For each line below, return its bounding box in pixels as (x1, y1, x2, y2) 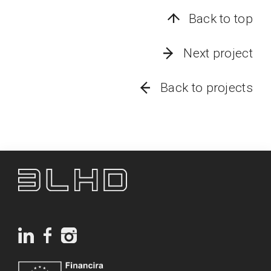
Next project (183, 45, 253, 60)
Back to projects (160, 80, 253, 95)
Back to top (188, 11, 253, 26)
